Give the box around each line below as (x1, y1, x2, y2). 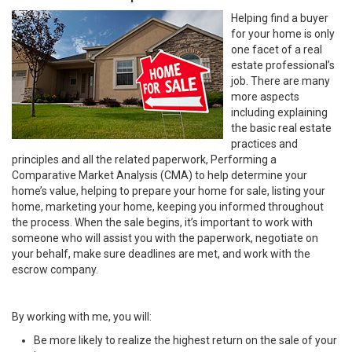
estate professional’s (231, 59, 335, 71)
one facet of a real (231, 43, 322, 56)
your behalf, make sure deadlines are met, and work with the (12, 247, 310, 260)
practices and (231, 137, 298, 150)
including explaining (231, 106, 328, 119)
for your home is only (231, 27, 335, 40)
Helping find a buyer (231, 12, 328, 24)
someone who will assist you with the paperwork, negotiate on (12, 232, 318, 244)
